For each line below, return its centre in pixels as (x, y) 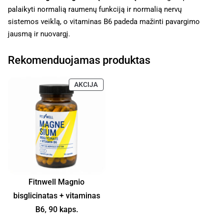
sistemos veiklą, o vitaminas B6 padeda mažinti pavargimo (104, 21)
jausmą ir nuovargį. (39, 34)
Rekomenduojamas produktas (79, 60)
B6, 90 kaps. (56, 209)
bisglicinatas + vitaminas (56, 195)
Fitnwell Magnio (57, 182)
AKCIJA (86, 85)
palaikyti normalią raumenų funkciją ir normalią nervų (95, 9)
